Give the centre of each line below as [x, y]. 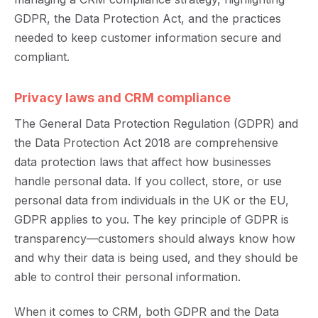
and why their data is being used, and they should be [156, 258]
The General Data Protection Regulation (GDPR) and [156, 124]
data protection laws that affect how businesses [143, 162]
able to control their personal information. [127, 277]
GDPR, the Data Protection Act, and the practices [148, 18]
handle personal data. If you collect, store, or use [148, 181]
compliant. [42, 57]
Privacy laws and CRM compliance [122, 98]
